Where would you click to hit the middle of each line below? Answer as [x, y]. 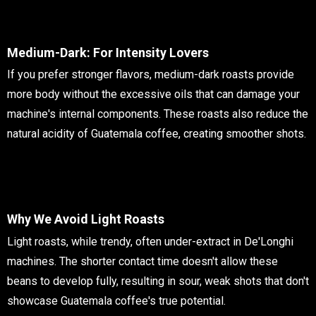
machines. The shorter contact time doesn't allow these [142, 261]
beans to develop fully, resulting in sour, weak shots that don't [158, 281]
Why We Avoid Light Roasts [86, 219]
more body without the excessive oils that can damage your [153, 95]
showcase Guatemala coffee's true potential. [116, 300]
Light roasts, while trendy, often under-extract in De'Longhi [150, 241]
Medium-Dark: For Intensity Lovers [108, 52]
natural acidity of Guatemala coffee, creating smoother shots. [157, 134]
